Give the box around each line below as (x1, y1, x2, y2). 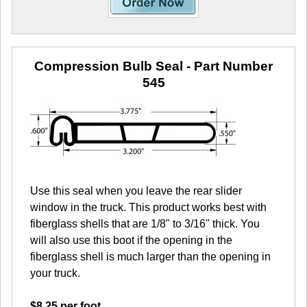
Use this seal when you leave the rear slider (30, 185, 242, 197)
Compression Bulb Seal (34, 59, 183, 74)
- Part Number (183, 59, 273, 74)
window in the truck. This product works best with (30, 201, 267, 214)
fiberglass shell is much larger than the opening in (30, 251, 271, 263)
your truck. (30, 267, 80, 280)
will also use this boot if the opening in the (30, 234, 232, 247)
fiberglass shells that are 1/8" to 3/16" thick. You (30, 218, 260, 230)
